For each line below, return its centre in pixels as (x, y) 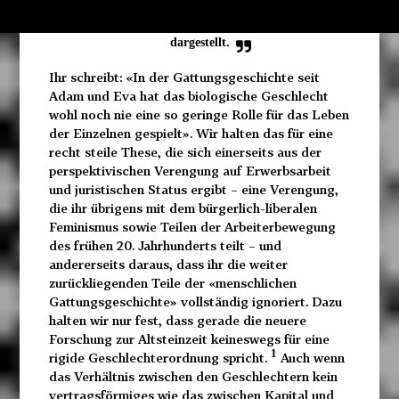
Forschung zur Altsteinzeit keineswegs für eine (189, 339)
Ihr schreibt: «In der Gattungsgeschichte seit (184, 77)
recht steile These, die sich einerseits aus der (185, 152)
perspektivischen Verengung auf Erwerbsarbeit (190, 171)
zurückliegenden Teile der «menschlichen (172, 283)
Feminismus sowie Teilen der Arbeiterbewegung (192, 227)
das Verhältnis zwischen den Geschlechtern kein (193, 377)
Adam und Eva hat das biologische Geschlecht (188, 96)
